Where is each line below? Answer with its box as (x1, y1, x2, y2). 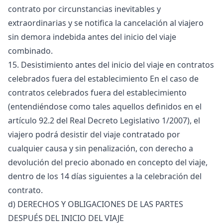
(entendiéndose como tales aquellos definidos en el (8, 101, 202, 112)
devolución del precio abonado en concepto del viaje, (8, 157, 208, 168)
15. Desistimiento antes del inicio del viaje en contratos (8, 59, 214, 70)
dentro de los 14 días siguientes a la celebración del (8, 171, 202, 182)
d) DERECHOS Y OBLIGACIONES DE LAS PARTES (8, 199, 183, 210)
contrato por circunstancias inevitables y (8, 3, 161, 14)
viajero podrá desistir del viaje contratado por (8, 129, 180, 140)
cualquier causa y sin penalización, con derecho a (8, 143, 193, 154)
